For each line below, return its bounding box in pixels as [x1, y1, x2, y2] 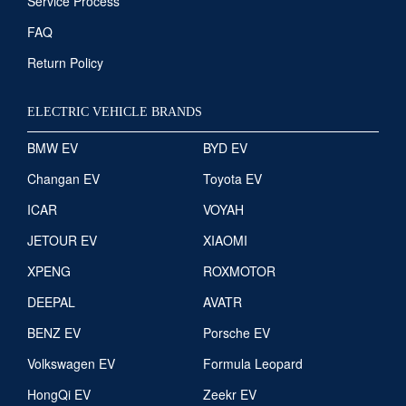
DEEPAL [27, 292, 75, 311]
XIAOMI [203, 230, 247, 249]
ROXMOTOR [203, 261, 275, 280]
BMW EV [27, 138, 78, 157]
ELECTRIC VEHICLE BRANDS [27, 104, 202, 119]
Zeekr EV [203, 384, 256, 403]
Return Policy [27, 53, 103, 72]
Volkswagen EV [27, 353, 115, 372]
